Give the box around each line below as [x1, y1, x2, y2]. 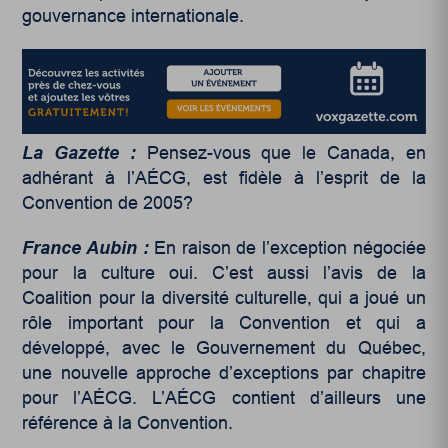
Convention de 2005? [22, 193, 194, 214]
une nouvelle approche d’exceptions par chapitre [22, 363, 426, 384]
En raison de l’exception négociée [154, 238, 426, 259]
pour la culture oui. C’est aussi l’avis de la [22, 263, 426, 284]
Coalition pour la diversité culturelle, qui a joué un [22, 288, 426, 309]
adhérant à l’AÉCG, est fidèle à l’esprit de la [22, 168, 426, 189]
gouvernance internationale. [22, 5, 245, 26]
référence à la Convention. [22, 413, 234, 434]
